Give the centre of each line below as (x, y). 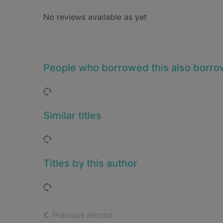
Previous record (82, 215)
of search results (143, 215)
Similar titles (72, 115)
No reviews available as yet (95, 17)
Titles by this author (90, 163)
